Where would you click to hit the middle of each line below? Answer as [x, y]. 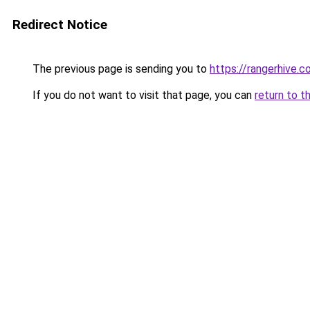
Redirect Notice [60, 25]
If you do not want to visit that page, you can [142, 95]
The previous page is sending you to [120, 69]
